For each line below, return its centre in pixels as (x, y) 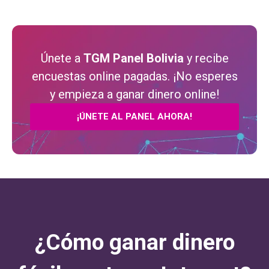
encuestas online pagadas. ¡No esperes (134, 76)
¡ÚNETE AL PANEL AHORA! (134, 116)
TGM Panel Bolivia (133, 58)
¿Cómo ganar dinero (134, 242)
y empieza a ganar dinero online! (134, 94)
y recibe (206, 58)
